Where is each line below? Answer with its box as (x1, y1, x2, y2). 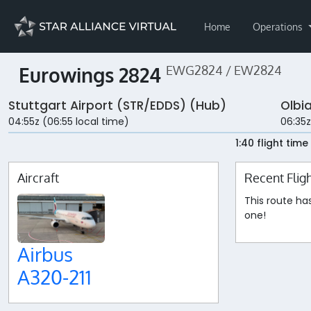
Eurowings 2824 (19, 62, 166, 87)
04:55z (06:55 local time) (8, 115, 129, 129)
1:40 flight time (235, 136, 309, 151)
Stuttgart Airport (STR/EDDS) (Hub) (8, 97, 226, 115)
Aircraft (17, 170, 59, 186)
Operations (253, 20, 305, 33)
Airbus (17, 241, 73, 267)
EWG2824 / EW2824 (166, 62, 282, 78)
